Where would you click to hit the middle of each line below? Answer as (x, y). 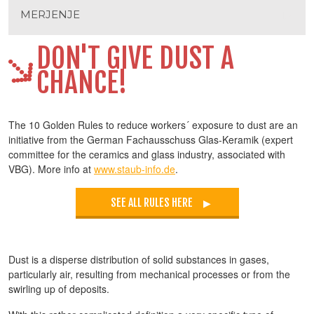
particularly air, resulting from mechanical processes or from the (149, 274)
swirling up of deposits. (59, 289)
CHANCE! (82, 83)
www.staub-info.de (135, 169)
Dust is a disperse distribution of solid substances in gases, (139, 259)
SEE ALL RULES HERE (151, 203)
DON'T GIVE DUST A (135, 58)
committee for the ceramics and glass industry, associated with (147, 154)
